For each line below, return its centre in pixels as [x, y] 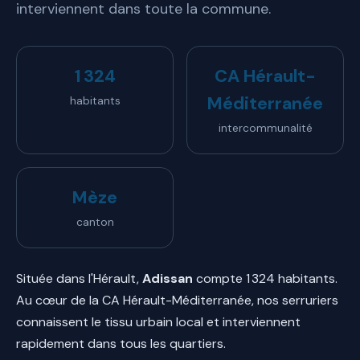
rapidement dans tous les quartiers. [121, 343]
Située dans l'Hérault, [79, 278]
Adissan [168, 278]
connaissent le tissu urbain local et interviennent [158, 321]
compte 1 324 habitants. [265, 278]
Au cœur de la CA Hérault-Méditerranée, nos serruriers [177, 300]
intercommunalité [265, 128]
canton [95, 222]
